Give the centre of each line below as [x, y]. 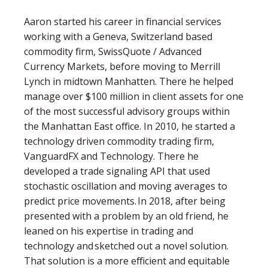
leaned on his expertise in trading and [109, 231]
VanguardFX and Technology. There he [111, 156]
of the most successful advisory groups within [127, 111]
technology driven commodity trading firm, [119, 141]
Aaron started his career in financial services [123, 21]
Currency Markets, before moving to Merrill [122, 66]
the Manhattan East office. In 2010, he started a [130, 126]
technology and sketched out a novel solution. [126, 246]
